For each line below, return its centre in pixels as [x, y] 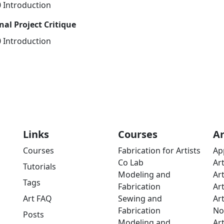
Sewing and [140, 198]
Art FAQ [37, 198]
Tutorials [39, 166]
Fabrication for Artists [159, 150]
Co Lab [131, 162]
